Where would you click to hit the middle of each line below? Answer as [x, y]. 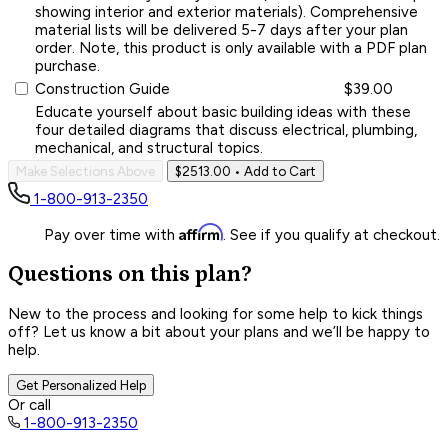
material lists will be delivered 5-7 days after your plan [221, 29]
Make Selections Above [85, 170]
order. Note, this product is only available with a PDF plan [231, 47]
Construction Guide [102, 88]
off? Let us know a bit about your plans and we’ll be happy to [219, 332]
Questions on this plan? [130, 274]
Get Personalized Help [81, 385]
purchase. [67, 65]
